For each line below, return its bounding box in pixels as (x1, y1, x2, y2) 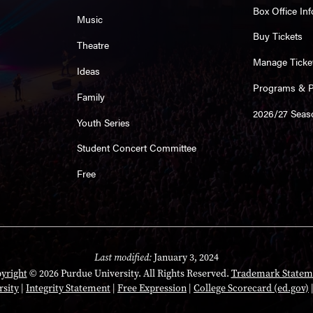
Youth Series (76, 115, 130, 129)
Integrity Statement (26, 282, 110, 296)
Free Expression (117, 282, 187, 296)
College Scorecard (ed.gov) (194, 282, 309, 296)
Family (76, 89, 105, 103)
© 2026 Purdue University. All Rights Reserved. (27, 267, 231, 281)
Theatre (76, 38, 109, 52)
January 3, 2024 (152, 251, 219, 265)
